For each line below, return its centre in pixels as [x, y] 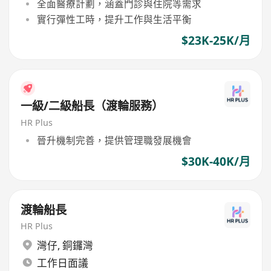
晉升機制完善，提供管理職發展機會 [114, 140]
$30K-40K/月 [216, 161]
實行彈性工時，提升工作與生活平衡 [114, 19]
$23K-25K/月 [216, 40]
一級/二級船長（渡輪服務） [92, 106]
